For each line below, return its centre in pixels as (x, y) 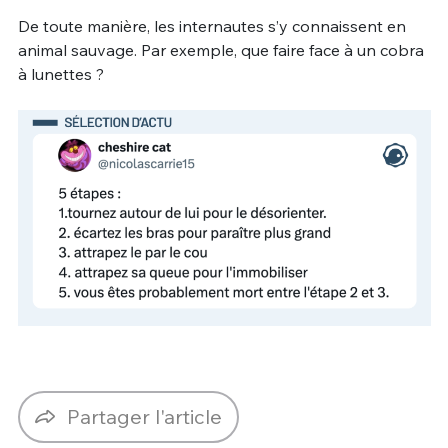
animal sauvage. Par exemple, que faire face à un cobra (220, 49)
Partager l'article (144, 417)
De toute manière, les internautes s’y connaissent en (211, 25)
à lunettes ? (60, 73)
